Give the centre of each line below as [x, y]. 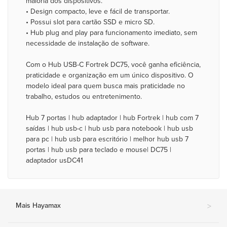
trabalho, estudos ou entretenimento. [84, 97]
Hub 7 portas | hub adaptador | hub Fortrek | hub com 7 [112, 118]
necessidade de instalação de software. [88, 43]
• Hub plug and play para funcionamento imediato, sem [111, 33]
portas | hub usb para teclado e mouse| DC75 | [99, 150]
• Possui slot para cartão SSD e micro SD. [90, 22]
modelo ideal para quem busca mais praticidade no [105, 86]
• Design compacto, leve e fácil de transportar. [98, 11]
